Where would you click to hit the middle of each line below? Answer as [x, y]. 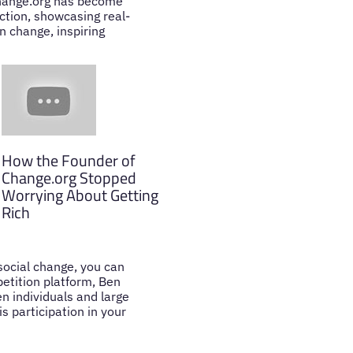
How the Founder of [69, 161]
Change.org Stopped [69, 178]
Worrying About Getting [80, 195]
